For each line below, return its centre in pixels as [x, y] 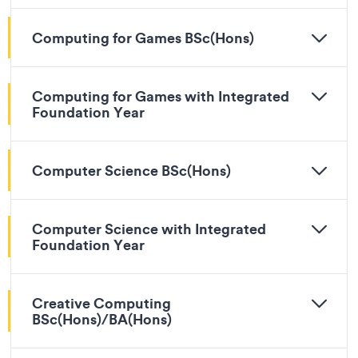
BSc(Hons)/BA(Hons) [102, 319]
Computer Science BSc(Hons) [131, 170]
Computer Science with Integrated [149, 229]
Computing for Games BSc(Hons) [143, 38]
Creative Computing [101, 303]
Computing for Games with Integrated [161, 96]
